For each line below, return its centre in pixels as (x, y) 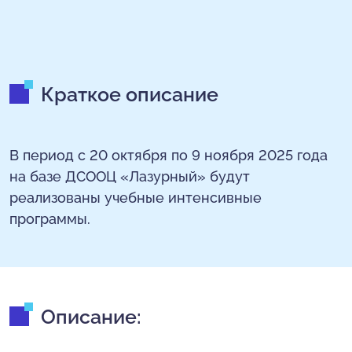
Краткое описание (130, 94)
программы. (50, 219)
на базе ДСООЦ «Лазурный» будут (130, 176)
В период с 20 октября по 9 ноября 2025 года (169, 155)
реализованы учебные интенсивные (136, 198)
